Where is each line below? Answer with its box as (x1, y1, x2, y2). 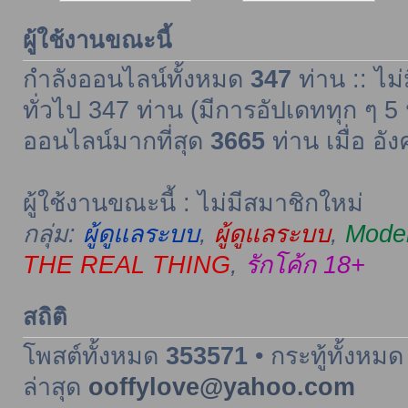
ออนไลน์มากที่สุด (22, 127, 210, 155)
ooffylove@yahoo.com (87, 372, 355, 401)
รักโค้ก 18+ (244, 250, 365, 279)
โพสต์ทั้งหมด (22, 342, 166, 370)
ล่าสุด (22, 372, 88, 401)
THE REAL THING (22, 250, 230, 279)
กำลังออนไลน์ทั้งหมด (22, 65, 250, 93)
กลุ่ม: (22, 219, 83, 248)
